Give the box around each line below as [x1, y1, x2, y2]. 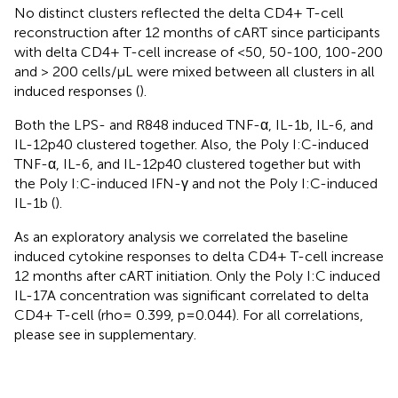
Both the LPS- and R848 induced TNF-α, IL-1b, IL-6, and [14, 115, 373, 133]
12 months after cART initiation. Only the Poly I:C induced [14, 267, 380, 284]
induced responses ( [14, 82, 139, 99]
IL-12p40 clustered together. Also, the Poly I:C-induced [14, 135, 369, 153]
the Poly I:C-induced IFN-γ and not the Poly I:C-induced [14, 174, 378, 192]
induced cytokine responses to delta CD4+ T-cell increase [14, 247, 384, 265]
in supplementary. [84, 325, 196, 343]
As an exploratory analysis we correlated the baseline [14, 227, 348, 245]
